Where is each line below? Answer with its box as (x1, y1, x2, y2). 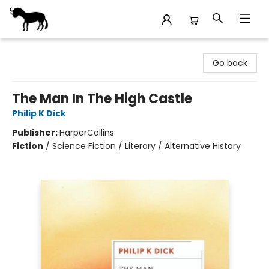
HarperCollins (59, 127, 114, 139)
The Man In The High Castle (12, 89, 192, 108)
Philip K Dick (12, 107, 66, 119)
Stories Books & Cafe (9, 44, 96, 56)
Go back (213, 57, 247, 69)
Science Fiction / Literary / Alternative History (52, 140, 241, 152)
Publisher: (12, 127, 59, 139)
